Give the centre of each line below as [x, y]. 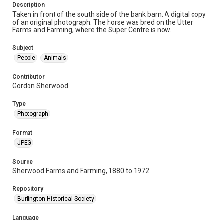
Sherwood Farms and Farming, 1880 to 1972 [81, 171]
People [26, 58]
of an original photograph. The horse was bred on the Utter [103, 22]
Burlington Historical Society [56, 199]
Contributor [28, 76]
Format [22, 132]
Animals [55, 58]
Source [23, 161]
